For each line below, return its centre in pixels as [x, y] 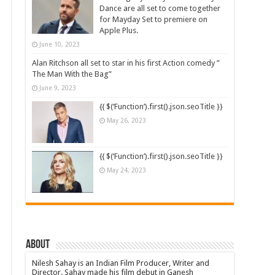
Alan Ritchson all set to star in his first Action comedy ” [126, 63]
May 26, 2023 [127, 120]
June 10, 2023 [60, 44]
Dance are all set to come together [160, 8]
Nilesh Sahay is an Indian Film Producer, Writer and [121, 263]
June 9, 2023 [58, 87]
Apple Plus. [119, 30]
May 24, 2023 [127, 170]
